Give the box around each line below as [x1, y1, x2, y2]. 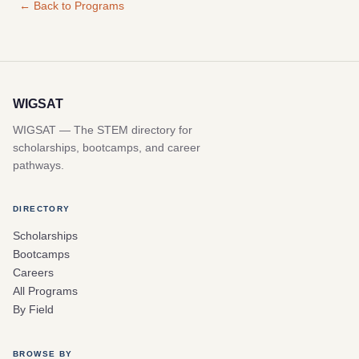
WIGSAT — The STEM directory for [13, 123, 192, 137]
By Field [13, 303, 54, 317]
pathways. [13, 159, 64, 172]
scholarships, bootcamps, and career [13, 141, 200, 155]
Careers [13, 266, 54, 280]
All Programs [13, 284, 78, 298]
